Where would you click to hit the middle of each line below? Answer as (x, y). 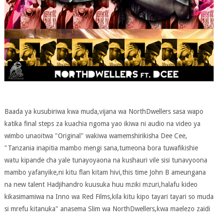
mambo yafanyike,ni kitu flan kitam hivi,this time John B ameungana (105, 173)
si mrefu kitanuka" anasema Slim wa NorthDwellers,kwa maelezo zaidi (107, 209)
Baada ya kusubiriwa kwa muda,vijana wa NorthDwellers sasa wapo (104, 112)
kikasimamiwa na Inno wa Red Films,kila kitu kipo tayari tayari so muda (109, 197)
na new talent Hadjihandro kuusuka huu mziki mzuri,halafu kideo (101, 185)
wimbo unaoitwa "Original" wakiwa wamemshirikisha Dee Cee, (96, 136)
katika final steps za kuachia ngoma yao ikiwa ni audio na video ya (102, 124)
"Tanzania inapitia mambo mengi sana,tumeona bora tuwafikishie (101, 148)
